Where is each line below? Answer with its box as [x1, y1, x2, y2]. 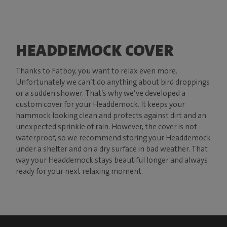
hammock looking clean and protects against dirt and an [16, 110, 207, 121]
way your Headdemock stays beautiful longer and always [16, 155, 208, 166]
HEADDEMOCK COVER [16, 40, 174, 61]
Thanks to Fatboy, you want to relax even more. [16, 66, 178, 77]
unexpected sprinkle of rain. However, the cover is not [16, 122, 198, 132]
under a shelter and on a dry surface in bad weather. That [16, 144, 208, 155]
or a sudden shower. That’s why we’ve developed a [16, 88, 186, 99]
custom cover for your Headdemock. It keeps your [16, 99, 185, 110]
